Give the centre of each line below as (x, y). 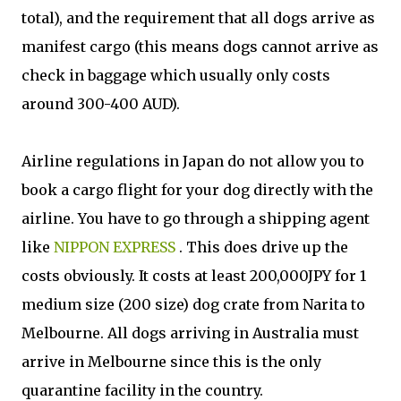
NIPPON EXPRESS (115, 247)
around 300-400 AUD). (101, 104)
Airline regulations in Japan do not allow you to (193, 161)
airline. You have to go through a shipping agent (196, 218)
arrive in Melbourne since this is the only (171, 362)
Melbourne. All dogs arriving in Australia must (190, 333)
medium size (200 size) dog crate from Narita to (193, 304)
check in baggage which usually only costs (176, 75)
